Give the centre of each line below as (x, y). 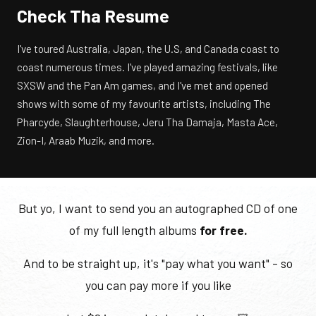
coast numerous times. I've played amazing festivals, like (147, 67)
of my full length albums (134, 230)
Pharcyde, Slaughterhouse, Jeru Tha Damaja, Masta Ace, (147, 122)
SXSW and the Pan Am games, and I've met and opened (142, 85)
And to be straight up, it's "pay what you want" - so (158, 263)
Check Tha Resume (93, 16)
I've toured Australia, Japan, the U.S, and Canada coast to (148, 48)
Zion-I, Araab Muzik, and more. (86, 140)
